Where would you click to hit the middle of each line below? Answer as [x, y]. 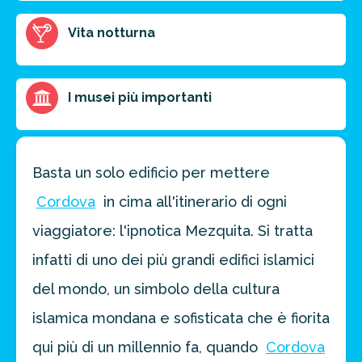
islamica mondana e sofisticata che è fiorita [181, 318]
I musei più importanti [140, 98]
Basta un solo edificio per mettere [151, 173]
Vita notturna [112, 33]
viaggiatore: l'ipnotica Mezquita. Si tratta [173, 231]
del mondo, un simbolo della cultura [156, 289]
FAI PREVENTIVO [109, 14]
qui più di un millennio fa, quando [147, 347]
